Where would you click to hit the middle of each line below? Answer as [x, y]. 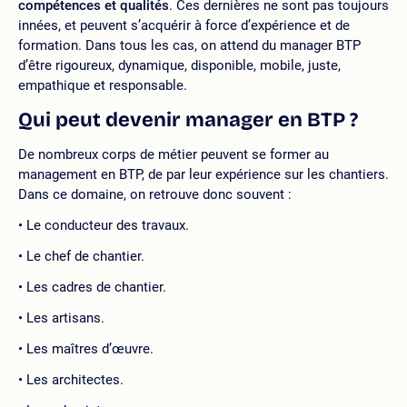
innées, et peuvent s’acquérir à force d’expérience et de [184, 25]
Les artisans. [65, 318]
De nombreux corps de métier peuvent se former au [174, 154]
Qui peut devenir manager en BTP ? [188, 119]
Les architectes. [75, 379]
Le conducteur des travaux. [108, 225]
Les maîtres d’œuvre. [90, 348]
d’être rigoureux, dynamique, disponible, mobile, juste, [179, 65]
